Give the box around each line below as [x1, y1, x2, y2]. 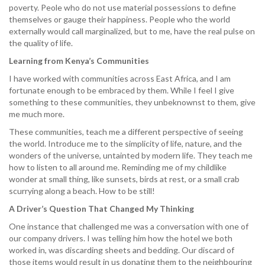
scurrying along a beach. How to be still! [9, 186, 155, 196]
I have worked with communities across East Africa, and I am [9, 73, 231, 83]
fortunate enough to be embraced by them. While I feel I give [9, 85, 234, 95]
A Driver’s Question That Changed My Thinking [9, 203, 194, 214]
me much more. [9, 109, 64, 119]
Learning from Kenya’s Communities [9, 56, 149, 66]
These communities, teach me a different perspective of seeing [9, 127, 243, 137]
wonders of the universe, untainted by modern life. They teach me [9, 150, 253, 160]
